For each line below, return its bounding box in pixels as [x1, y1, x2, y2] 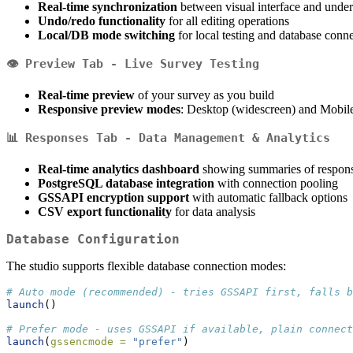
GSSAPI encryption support [38, 191, 189, 205]
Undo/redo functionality [38, 14, 165, 28]
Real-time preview [38, 88, 135, 102]
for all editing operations [165, 14, 289, 28]
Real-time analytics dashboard [38, 162, 199, 176]
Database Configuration [6, 232, 180, 247]
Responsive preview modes [38, 102, 180, 117]
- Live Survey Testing [103, 57, 259, 72]
